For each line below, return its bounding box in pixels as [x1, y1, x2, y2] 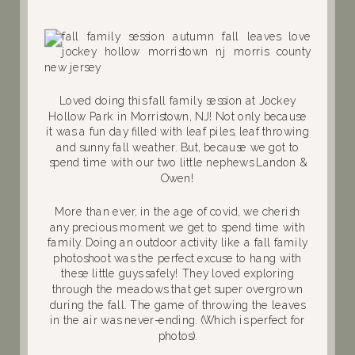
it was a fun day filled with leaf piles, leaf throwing [46, 125, 309, 138]
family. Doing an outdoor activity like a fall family [48, 236, 307, 249]
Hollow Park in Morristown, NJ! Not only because [48, 109, 307, 122]
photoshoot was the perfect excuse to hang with [53, 251, 302, 265]
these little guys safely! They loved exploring [61, 267, 294, 280]
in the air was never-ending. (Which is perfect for [50, 314, 305, 326]
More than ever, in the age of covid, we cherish [55, 204, 300, 218]
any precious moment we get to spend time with [50, 220, 305, 233]
